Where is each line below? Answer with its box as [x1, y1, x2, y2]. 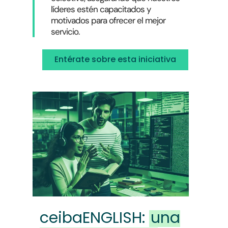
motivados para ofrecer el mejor [51, 14, 166, 26]
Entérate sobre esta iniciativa [54, 53, 176, 65]
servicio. [51, 25, 80, 37]
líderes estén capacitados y [51, 3, 151, 15]
